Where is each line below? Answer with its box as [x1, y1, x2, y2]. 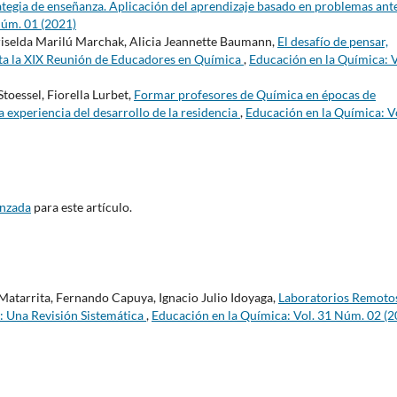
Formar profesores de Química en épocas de [134, 87, 376, 103]
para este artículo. [31, 198, 132, 214]
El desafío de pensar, [277, 34, 388, 50]
